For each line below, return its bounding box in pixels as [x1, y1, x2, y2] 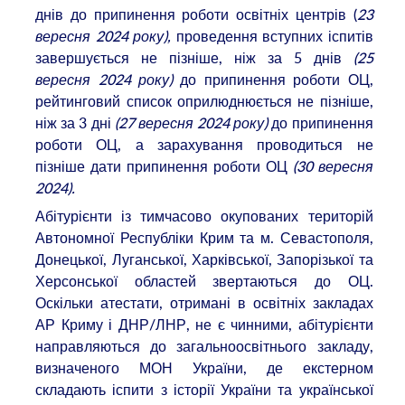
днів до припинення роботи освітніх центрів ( [35, 4, 357, 24]
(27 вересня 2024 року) [114, 112, 268, 133]
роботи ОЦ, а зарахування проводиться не [35, 134, 373, 155]
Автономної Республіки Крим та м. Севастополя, [35, 228, 373, 249]
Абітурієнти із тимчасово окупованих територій [35, 206, 373, 227]
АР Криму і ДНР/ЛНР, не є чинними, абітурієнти [35, 315, 373, 335]
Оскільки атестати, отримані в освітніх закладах [35, 293, 373, 314]
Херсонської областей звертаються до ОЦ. [35, 271, 373, 292]
